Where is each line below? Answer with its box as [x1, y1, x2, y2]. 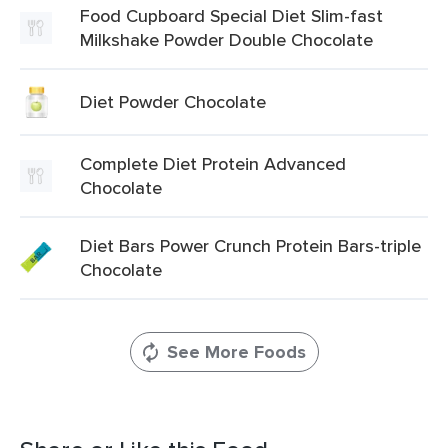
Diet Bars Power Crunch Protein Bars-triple [80, 233, 421, 258]
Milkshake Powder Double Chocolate [80, 27, 373, 52]
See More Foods [166, 339, 306, 365]
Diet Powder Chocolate [80, 89, 266, 114]
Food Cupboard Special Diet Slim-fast [80, 3, 383, 28]
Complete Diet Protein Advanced [80, 151, 346, 176]
